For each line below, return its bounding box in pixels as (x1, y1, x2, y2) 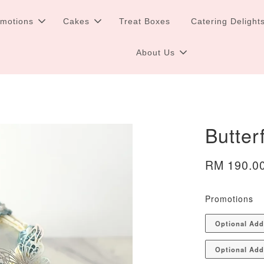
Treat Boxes (119, 16, 171, 26)
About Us (136, 48, 176, 57)
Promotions (205, 193, 254, 204)
